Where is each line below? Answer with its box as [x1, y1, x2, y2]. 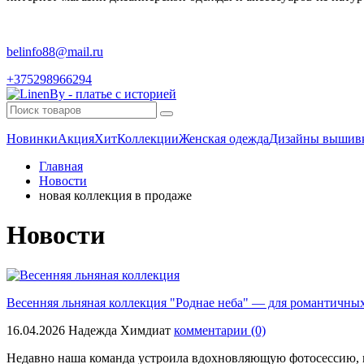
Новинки [6, 132, 58, 145]
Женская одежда [179, 132, 269, 145]
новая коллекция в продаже [39, 188, 192, 202]
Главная [39, 159, 83, 173]
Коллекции [117, 132, 179, 145]
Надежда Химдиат [68, 323, 174, 337]
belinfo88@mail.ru [6, 45, 103, 58]
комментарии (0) [174, 323, 266, 337]
